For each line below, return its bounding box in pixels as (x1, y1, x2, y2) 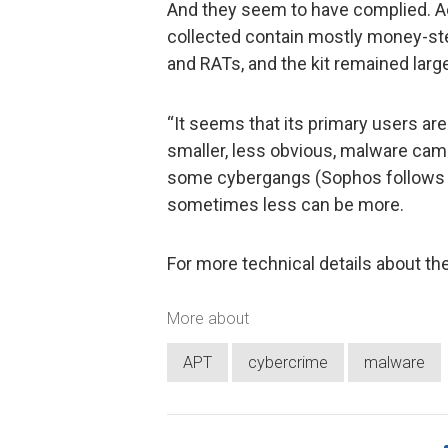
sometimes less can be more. (167, 193, 404, 215)
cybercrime (248, 352, 328, 372)
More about (167, 309, 249, 329)
